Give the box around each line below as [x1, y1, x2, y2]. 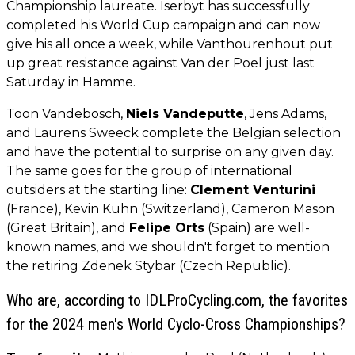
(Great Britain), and [6, 220, 129, 236]
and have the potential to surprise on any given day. [6, 144, 334, 160]
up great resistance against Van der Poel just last [6, 55, 315, 71]
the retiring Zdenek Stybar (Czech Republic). [6, 258, 291, 274]
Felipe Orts [129, 220, 204, 236]
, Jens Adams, [244, 106, 326, 122]
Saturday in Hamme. [6, 74, 136, 90]
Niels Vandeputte [126, 106, 244, 122]
